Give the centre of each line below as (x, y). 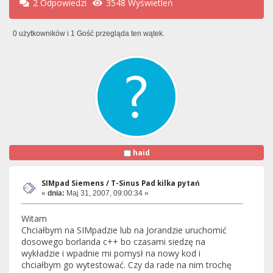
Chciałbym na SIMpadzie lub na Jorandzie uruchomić (124, 230)
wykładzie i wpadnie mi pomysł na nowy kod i (111, 253)
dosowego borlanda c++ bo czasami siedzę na (113, 242)
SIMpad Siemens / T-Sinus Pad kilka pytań (121, 183)
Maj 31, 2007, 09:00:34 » (107, 193)
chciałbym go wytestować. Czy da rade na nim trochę (126, 265)
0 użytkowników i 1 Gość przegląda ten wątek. (88, 33)
